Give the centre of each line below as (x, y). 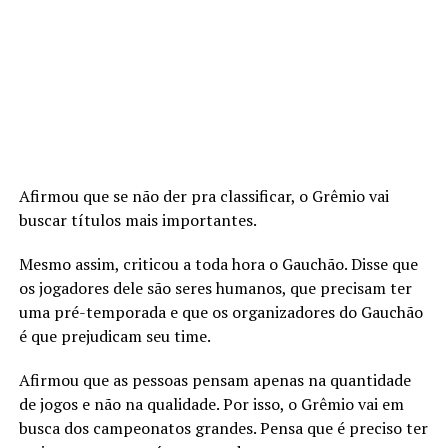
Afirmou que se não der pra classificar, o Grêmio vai (203, 195)
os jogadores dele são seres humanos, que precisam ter (215, 287)
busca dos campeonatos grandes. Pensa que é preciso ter (223, 427)
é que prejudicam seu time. (114, 335)
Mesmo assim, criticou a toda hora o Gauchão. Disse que (218, 263)
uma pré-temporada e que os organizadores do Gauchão (220, 311)
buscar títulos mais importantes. (137, 219)
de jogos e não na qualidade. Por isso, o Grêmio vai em (211, 403)
